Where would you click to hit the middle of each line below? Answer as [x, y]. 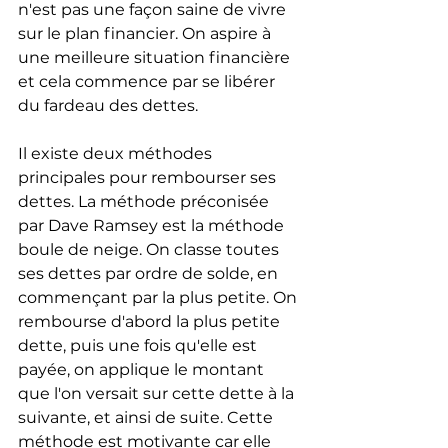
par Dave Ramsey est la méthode [153, 226]
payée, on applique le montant [143, 370]
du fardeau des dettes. [108, 106]
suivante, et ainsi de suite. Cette [147, 418]
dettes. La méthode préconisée [145, 202]
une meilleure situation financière [156, 58]
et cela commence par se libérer [148, 82]
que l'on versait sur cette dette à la [158, 394]
